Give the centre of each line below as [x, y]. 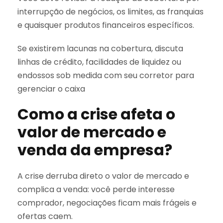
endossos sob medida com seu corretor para [106, 75]
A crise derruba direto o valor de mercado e [103, 176]
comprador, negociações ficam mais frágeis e [107, 203]
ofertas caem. [45, 216]
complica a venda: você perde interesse [96, 189]
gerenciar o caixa [51, 89]
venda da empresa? [95, 150]
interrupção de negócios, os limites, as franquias [111, 11]
